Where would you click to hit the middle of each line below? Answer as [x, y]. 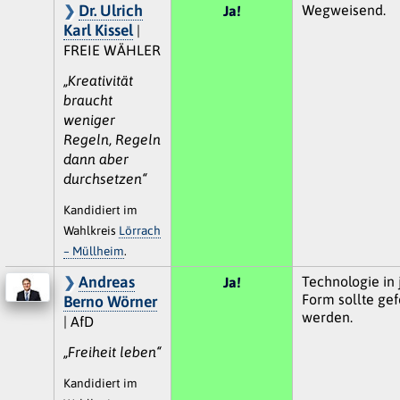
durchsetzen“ [105, 178]
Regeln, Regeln [112, 139]
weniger [89, 119]
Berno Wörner [110, 301]
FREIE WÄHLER [112, 50]
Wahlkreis [91, 230]
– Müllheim [93, 250]
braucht [87, 100]
